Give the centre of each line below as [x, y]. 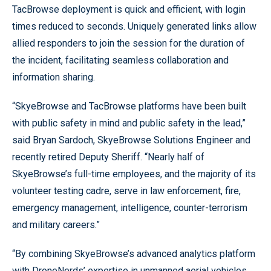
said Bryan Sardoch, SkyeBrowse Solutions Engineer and [131, 140]
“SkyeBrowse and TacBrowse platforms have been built [129, 106]
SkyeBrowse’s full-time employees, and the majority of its [134, 174]
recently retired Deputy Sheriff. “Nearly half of [108, 157]
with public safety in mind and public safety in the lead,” [129, 123]
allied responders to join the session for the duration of [129, 43]
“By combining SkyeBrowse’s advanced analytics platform [134, 254]
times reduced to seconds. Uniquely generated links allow [134, 26]
